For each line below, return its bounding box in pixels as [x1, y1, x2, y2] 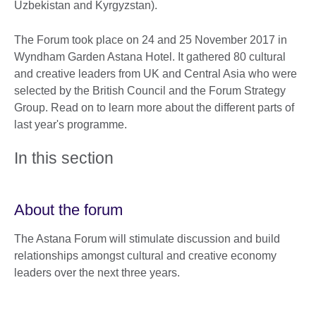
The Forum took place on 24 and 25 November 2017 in [14, 33, 287, 46]
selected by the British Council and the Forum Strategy [14, 84, 286, 97]
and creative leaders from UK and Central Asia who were [14, 67, 297, 80]
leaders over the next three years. [14, 266, 180, 279]
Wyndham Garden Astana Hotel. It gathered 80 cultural [14, 50, 286, 63]
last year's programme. [14, 118, 127, 130]
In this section [14, 148, 114, 167]
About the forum [14, 200, 123, 219]
